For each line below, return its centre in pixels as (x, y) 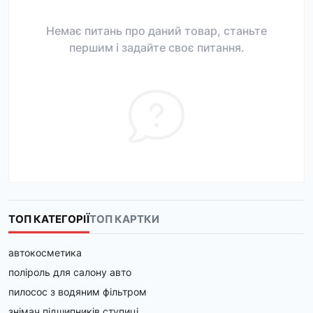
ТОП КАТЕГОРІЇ (49, 219)
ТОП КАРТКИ (124, 219)
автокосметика (45, 253)
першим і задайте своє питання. (156, 48)
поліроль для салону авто (70, 272)
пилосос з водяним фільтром (78, 292)
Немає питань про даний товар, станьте (156, 31)
